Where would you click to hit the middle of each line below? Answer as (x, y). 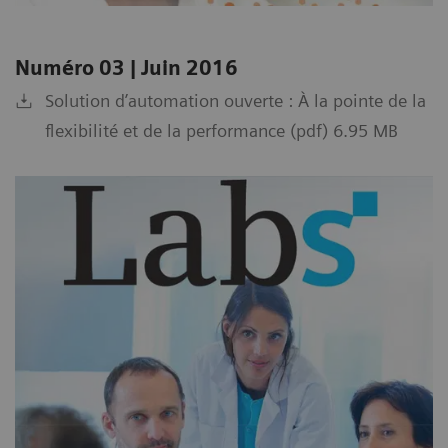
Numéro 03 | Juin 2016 (126, 68)
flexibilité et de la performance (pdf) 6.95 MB (221, 131)
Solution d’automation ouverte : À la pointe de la (235, 101)
